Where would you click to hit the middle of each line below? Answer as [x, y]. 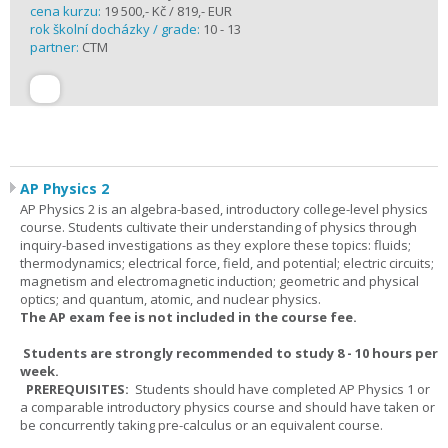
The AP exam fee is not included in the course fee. [188, 317]
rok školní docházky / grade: [116, 29]
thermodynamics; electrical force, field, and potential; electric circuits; [227, 263]
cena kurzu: [65, 11]
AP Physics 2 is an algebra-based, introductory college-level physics [224, 209]
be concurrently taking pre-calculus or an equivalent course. [201, 425]
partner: [56, 47]
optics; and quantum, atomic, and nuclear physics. [170, 299]
